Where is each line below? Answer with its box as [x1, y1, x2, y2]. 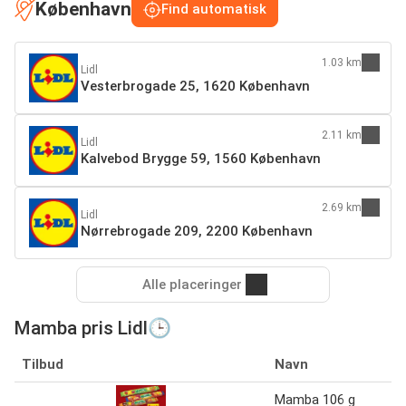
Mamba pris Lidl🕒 [14, 317, 171, 340]
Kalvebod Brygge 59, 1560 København [81, 150, 321, 168]
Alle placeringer [142, 276, 242, 294]
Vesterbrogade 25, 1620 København [81, 78, 310, 95]
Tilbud [22, 356, 63, 373]
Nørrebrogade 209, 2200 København [81, 223, 313, 240]
